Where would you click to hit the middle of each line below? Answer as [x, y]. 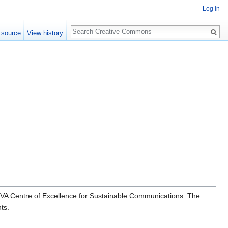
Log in [211, 9]
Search [87, 26]
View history [45, 33]
